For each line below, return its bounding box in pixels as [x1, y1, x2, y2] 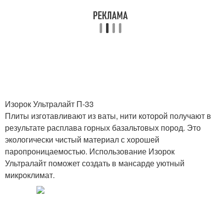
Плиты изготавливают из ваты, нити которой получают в [5, 110, 211, 121]
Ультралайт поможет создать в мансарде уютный [5, 157, 184, 169]
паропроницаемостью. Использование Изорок [5, 146, 175, 157]
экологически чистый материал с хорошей [5, 134, 159, 145]
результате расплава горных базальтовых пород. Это [5, 122, 201, 133]
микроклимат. [5, 169, 55, 181]
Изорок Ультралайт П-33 [5, 98, 94, 110]
